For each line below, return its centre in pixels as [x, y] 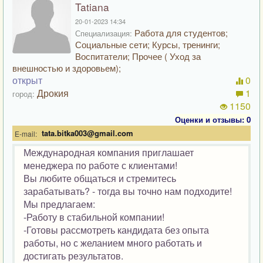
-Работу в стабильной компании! [94, 217]
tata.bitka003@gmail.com [87, 133]
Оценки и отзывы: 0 [213, 119]
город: [23, 94]
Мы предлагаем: [59, 204]
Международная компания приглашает [109, 152]
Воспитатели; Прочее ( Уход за [138, 56]
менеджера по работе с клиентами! [100, 165]
